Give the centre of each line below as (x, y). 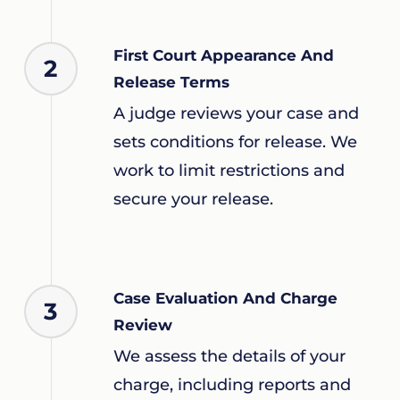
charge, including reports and (232, 385)
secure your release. (193, 200)
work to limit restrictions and (229, 171)
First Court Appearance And (223, 56)
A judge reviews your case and (236, 114)
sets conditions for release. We (235, 142)
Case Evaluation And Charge (225, 299)
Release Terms (171, 83)
